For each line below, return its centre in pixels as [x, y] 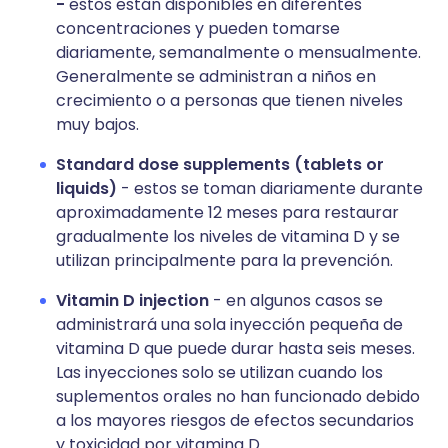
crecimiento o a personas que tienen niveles [229, 100]
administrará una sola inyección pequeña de [229, 324]
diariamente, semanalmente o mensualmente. [238, 52]
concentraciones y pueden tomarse [198, 28]
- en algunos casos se [298, 300]
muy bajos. [97, 124]
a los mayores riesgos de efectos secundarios [235, 420]
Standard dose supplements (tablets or [220, 164]
